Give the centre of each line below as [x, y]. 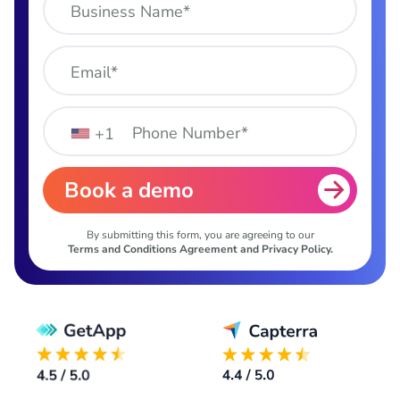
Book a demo [129, 191]
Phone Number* [190, 133]
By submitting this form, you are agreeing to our [200, 235]
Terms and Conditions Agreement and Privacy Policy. [200, 250]
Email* [94, 72]
